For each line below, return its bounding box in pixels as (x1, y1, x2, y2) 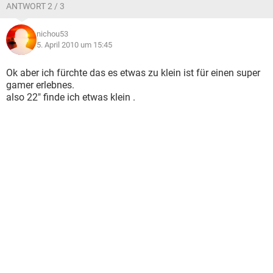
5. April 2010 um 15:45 (37, 40, 112, 49)
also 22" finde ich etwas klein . (6, 91, 135, 103)
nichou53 (37, 29, 68, 38)
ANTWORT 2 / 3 (6, 1, 65, 11)
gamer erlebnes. (6, 79, 74, 91)
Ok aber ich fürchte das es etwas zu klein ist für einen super (6, 67, 260, 79)
